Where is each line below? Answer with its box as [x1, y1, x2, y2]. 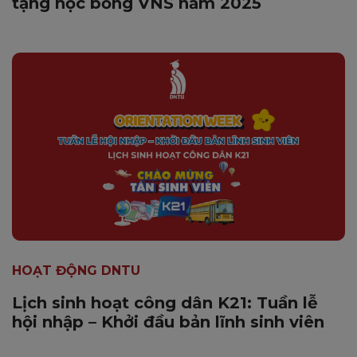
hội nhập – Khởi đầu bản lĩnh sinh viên [12, 312, 324, 331]
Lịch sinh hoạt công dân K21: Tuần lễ [12, 292, 318, 312]
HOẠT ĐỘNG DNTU [12, 262, 140, 278]
